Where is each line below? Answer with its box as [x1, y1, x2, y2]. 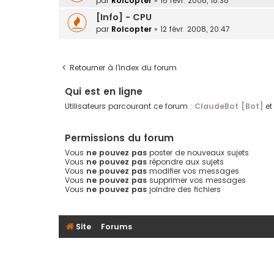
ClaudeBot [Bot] [194, 101, 263, 112]
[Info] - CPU [96, 10, 152, 23]
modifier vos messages [147, 165, 239, 176]
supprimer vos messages [147, 174, 246, 185]
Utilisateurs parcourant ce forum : [65, 101, 194, 112]
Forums [101, 221, 133, 232]
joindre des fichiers [147, 183, 221, 194]
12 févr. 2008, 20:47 [160, 23, 230, 34]
